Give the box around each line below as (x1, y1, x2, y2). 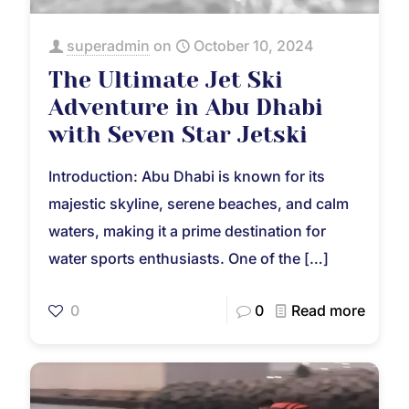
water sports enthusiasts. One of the (48, 248, 300, 267)
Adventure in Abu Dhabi (48, 93, 323, 121)
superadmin (67, 36, 150, 55)
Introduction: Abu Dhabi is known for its (48, 166, 325, 185)
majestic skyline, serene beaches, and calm (48, 194, 349, 213)
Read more (291, 300, 365, 320)
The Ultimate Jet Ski (48, 66, 283, 93)
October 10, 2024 (194, 36, 314, 55)
